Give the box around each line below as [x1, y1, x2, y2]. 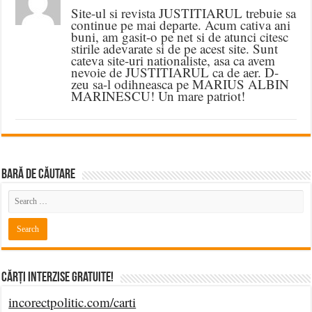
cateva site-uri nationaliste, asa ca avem [71, 52, 276, 70]
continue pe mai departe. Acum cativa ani [71, 16, 291, 34]
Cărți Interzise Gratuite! [1, 271, 114, 286]
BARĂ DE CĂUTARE [1, 168, 76, 182]
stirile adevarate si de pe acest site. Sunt [71, 40, 279, 58]
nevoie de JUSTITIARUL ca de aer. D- [71, 63, 279, 81]
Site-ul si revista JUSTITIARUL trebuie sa [71, 4, 297, 22]
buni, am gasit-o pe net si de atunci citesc [71, 28, 289, 46]
